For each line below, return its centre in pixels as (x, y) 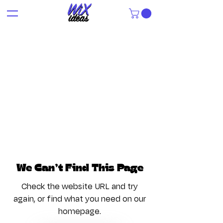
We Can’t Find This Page (80, 168)
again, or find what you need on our (80, 199)
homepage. (80, 212)
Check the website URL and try (80, 187)
